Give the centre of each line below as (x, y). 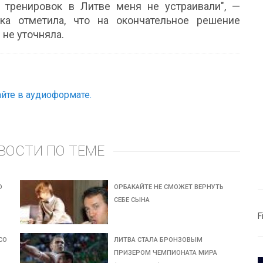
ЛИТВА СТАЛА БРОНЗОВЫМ (159, 240)
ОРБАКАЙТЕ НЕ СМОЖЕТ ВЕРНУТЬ (169, 187)
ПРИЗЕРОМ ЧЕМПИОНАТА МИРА (166, 253)
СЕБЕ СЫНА (132, 200)
